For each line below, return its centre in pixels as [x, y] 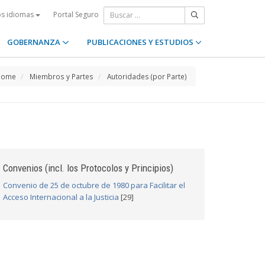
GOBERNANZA [35, 42]
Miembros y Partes [62, 76]
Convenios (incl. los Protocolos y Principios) [88, 168]
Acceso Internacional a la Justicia [61, 197]
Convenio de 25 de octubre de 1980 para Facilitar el [94, 185]
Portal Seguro [76, 14]
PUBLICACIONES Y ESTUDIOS [141, 42]
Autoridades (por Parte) [147, 76]
